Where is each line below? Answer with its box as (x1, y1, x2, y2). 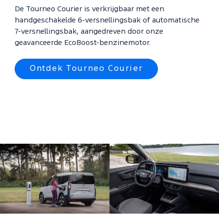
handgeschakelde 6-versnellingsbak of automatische (15, 17, 199, 24)
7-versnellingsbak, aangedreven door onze (15, 28, 163, 35)
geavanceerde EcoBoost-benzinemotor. (15, 39, 151, 46)
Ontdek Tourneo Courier (30, 65, 143, 72)
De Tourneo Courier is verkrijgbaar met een (15, 5, 164, 13)
